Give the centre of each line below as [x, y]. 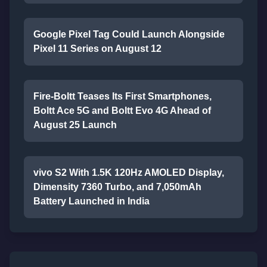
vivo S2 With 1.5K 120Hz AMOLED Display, [129, 173]
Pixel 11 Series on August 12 [97, 49]
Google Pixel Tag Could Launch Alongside [129, 34]
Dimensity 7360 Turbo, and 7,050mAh [117, 187]
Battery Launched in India [91, 201]
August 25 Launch [75, 125]
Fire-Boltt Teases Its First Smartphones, [122, 96]
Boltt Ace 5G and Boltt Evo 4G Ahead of [122, 111]
